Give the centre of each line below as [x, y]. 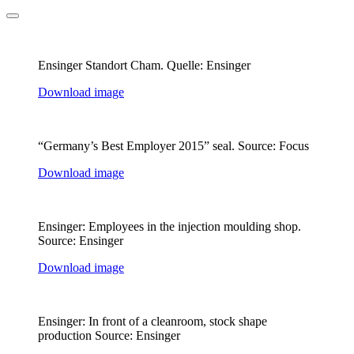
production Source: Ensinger [109, 335]
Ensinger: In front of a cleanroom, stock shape [153, 321]
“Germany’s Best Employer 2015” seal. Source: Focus [173, 145]
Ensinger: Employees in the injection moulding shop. [169, 226]
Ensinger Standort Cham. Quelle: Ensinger [144, 65]
